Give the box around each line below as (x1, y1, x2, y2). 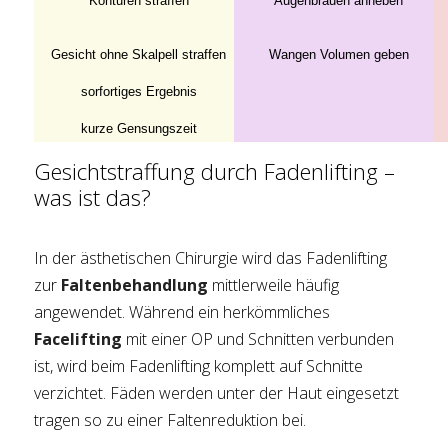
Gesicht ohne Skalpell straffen (51, 47, 227, 63)
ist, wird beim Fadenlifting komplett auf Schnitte (34, 355, 364, 378)
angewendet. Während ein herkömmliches (34, 301, 331, 324)
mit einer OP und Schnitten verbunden (122, 328, 395, 351)
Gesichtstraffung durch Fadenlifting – (34, 156, 396, 187)
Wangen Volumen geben (268, 47, 409, 63)
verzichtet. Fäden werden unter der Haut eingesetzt (34, 382, 400, 405)
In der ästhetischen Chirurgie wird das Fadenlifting (34, 247, 388, 270)
